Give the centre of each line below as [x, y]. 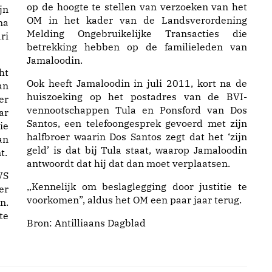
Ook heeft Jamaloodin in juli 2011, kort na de [137, 83]
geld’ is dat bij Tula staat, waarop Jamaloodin [137, 150]
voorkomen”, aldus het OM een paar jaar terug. [134, 200]
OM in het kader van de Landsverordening [137, 20]
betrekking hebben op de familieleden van [137, 47]
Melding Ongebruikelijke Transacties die [137, 33]
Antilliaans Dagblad [100, 223]
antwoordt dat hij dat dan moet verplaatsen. [128, 163]
